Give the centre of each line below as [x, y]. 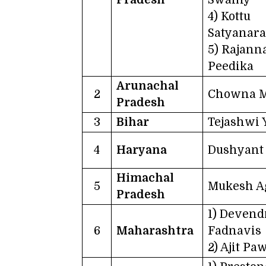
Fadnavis [235, 231]
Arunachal [148, 86]
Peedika [231, 66]
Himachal [145, 178]
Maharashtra [155, 231]
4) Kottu [229, 16]
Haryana [142, 150]
